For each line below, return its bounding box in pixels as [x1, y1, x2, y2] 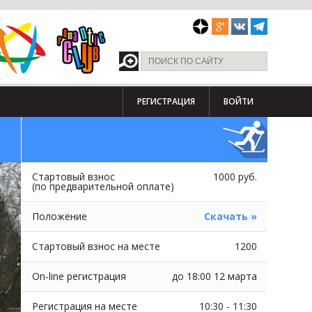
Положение [31, 210, 87, 223]
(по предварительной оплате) [31, 180, 174, 193]
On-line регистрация [31, 270, 126, 283]
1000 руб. [212, 170, 257, 183]
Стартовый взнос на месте [31, 240, 160, 253]
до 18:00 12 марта [171, 270, 257, 283]
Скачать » [203, 210, 257, 223]
